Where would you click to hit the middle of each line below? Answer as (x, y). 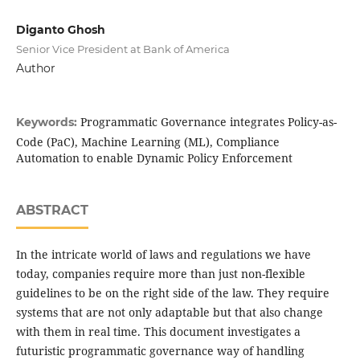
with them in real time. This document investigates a (158, 332)
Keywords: (48, 123)
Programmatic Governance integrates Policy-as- (208, 122)
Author (35, 68)
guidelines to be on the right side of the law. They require (172, 293)
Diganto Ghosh (60, 30)
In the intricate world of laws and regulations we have (163, 255)
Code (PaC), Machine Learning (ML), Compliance (147, 142)
